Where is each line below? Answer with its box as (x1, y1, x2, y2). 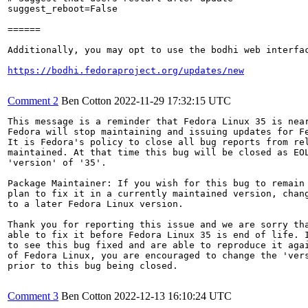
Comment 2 (8, 95, 58, 107)
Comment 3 (8, 290, 58, 302)
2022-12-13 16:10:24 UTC (114, 290, 232, 302)
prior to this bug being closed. (8, 261, 178, 271)
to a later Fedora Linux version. (8, 199, 184, 209)
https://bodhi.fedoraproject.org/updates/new (8, 65, 244, 76)
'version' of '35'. (8, 157, 107, 168)
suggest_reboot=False (8, 3, 118, 14)
